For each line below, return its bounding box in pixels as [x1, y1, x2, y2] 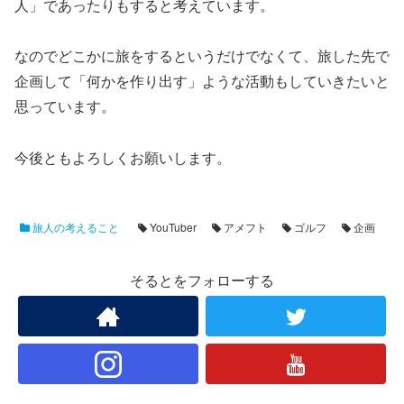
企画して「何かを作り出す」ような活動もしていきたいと [14, 70, 390, 92]
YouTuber [147, 219, 197, 235]
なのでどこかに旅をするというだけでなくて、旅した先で [14, 45, 390, 67]
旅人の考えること [30, 219, 119, 235]
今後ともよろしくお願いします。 [14, 147, 231, 169]
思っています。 [14, 96, 115, 117]
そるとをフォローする [130, 270, 274, 291]
